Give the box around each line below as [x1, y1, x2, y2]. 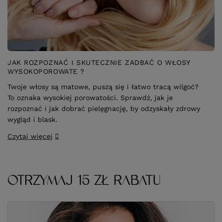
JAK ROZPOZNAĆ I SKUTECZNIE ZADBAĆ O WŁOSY [7, 58, 190, 67]
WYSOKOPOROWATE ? [7, 67, 85, 76]
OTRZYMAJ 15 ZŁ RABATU [7, 172, 162, 188]
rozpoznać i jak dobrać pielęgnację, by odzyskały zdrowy [7, 104, 200, 112]
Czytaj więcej [7, 132, 53, 140]
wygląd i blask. [7, 115, 57, 123]
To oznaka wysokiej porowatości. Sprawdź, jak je [7, 93, 173, 102]
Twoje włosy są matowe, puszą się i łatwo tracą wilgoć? [7, 82, 199, 91]
